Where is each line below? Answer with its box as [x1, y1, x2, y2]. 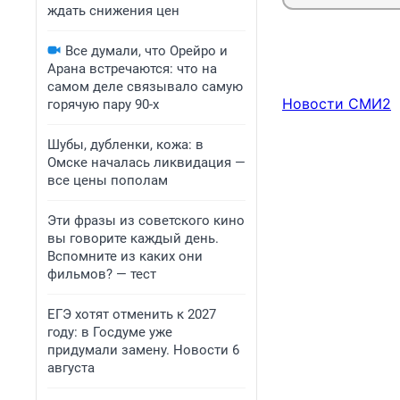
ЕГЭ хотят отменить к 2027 [47, 306, 216, 322]
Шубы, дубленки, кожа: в [47, 137, 204, 153]
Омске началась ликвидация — [47, 154, 246, 171]
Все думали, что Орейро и [65, 43, 228, 59]
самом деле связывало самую [47, 79, 243, 95]
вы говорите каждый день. [47, 230, 219, 246]
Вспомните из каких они [47, 248, 203, 264]
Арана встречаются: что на [47, 61, 217, 77]
